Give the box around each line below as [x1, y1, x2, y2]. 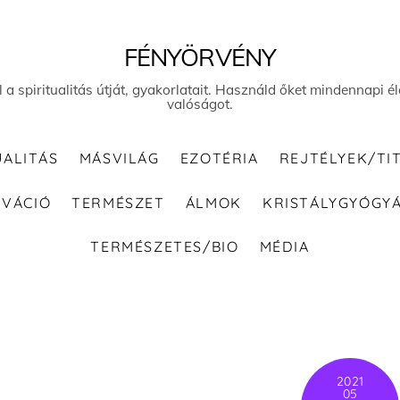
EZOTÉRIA [179, 149, 259, 168]
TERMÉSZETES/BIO [90, 237, 239, 255]
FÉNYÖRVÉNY [123, 41, 277, 72]
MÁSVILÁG [79, 149, 160, 168]
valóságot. [167, 96, 233, 113]
